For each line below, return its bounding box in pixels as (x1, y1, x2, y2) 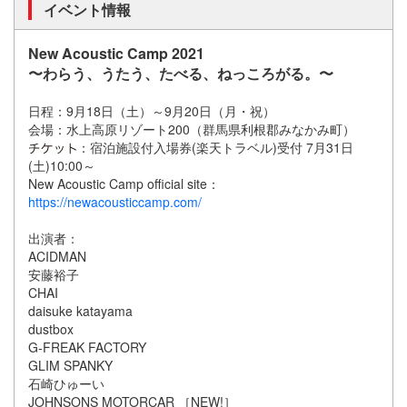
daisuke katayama (28, 302, 133, 321)
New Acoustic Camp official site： (28, 174, 220, 194)
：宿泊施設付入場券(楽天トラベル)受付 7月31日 (77, 138, 353, 157)
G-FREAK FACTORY (28, 338, 146, 357)
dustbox (28, 320, 74, 339)
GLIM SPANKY (28, 356, 113, 375)
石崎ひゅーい (28, 374, 104, 393)
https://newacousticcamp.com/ (28, 193, 202, 212)
